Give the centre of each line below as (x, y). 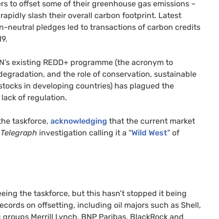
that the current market (151, 121)
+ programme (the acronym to (118, 62)
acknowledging (79, 121)
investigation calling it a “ (84, 132)
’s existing (24, 62)
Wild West (149, 132)
